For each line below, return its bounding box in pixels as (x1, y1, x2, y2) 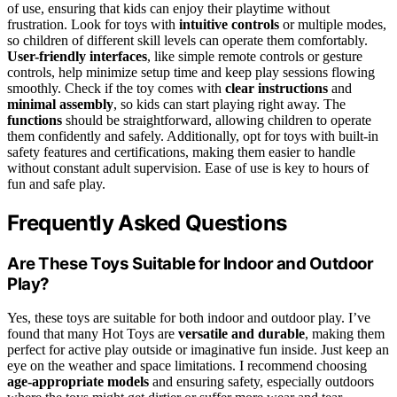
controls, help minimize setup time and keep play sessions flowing (7, 64, 375, 80)
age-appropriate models (7, 374, 149, 390)
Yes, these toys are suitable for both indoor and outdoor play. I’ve (7, 310, 370, 326)
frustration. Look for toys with (7, 16, 179, 32)
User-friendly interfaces (7, 48, 147, 64)
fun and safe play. (7, 175, 105, 191)
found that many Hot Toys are (7, 326, 178, 342)
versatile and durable (178, 326, 305, 342)
